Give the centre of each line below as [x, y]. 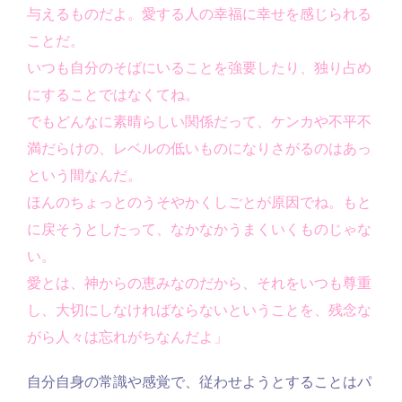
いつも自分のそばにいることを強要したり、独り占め [199, 68]
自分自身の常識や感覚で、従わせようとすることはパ [199, 382]
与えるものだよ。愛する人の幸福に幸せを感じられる [199, 14]
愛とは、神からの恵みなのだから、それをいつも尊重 [199, 284]
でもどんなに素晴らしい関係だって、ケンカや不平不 [199, 122]
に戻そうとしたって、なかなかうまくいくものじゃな [199, 230]
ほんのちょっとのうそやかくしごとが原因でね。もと [199, 203]
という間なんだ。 [84, 176]
